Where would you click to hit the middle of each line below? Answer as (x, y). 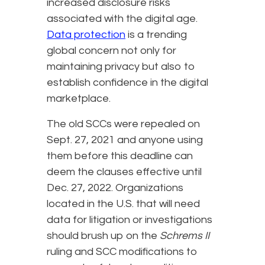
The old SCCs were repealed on (123, 124)
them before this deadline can (120, 156)
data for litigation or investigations (130, 219)
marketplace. (79, 98)
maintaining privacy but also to (121, 66)
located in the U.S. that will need (123, 203)
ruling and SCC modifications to (122, 251)
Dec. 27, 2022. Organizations (115, 188)
